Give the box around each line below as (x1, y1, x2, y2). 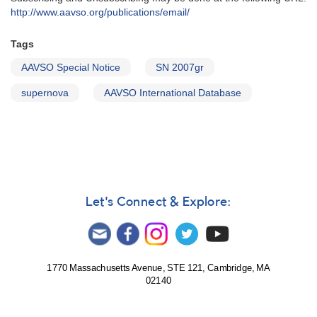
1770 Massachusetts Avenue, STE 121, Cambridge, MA (47, 263, 270, 274)
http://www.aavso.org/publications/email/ (11, 6, 190, 18)
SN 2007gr (156, 62, 204, 74)
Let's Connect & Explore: (86, 195, 231, 209)
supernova (21, 87, 69, 99)
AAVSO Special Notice (21, 62, 120, 74)
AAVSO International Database (104, 87, 241, 99)
